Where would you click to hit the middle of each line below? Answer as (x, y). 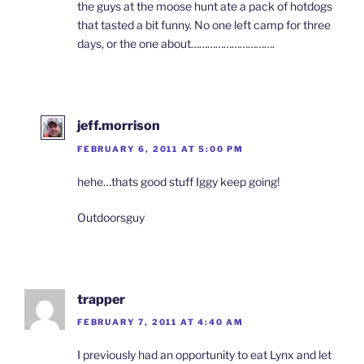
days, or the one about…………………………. (176, 44)
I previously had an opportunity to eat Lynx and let (204, 355)
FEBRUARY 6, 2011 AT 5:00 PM (161, 148)
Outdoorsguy (111, 217)
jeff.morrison (119, 126)
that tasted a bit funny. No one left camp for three (204, 25)
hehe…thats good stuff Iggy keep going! (178, 181)
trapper (101, 299)
